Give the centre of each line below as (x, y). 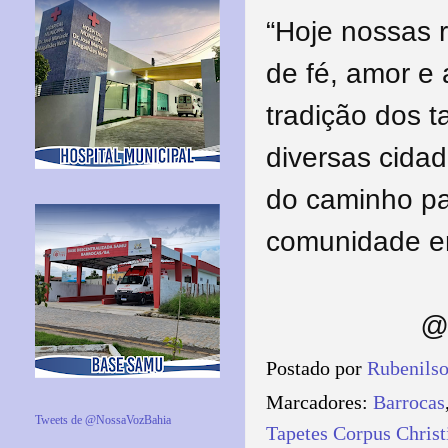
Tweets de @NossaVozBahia (103, 420)
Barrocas (409, 402)
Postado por (316, 369)
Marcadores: (319, 402)
